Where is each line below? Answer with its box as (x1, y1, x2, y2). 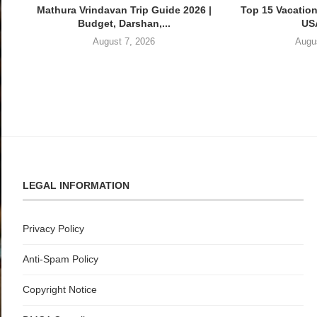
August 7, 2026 (93, 35, 155, 47)
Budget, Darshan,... (77, 17, 171, 29)
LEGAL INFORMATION (23, 179, 129, 191)
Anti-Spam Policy (23, 253, 98, 265)
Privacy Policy (23, 222, 84, 234)
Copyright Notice (23, 283, 97, 295)
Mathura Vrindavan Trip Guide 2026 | (36, 4, 212, 16)
